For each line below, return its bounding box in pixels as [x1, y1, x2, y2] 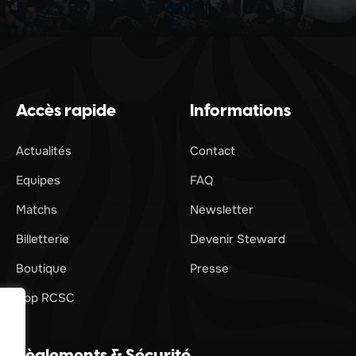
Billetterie [16, 231, 69, 248]
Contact [190, 143, 235, 160]
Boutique [16, 261, 67, 277]
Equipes [16, 172, 60, 189]
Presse [190, 261, 229, 277]
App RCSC [16, 290, 75, 307]
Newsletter [190, 202, 253, 219]
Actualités [16, 143, 72, 160]
